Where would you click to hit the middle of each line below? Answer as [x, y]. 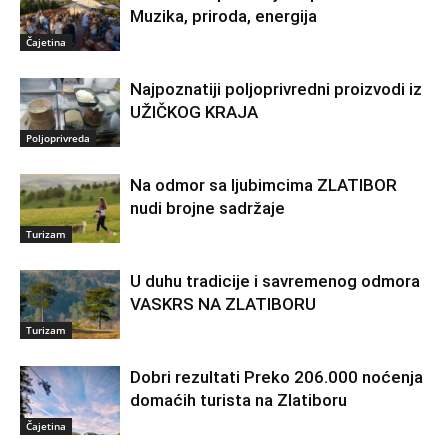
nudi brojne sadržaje [207, 208]
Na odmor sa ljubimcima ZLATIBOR [263, 185]
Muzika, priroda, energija [223, 16]
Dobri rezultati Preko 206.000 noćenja [276, 377]
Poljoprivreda [58, 138]
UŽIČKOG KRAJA [194, 112]
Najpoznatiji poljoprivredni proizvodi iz [276, 89]
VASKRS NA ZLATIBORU [223, 304]
